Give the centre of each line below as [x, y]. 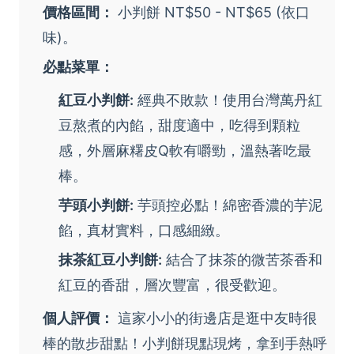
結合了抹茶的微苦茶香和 [242, 260]
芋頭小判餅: [96, 205]
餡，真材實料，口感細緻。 [144, 231]
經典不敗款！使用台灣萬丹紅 [228, 100]
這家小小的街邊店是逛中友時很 [215, 318]
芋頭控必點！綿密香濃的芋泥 [228, 205]
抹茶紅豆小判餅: [110, 260]
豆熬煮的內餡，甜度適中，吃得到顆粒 [179, 126]
